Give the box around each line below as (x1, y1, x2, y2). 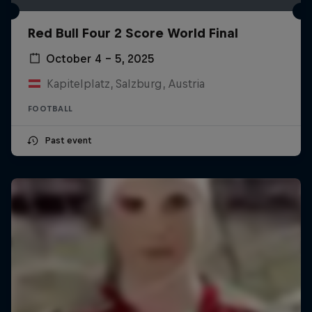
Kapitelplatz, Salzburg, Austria (46, 77, 205, 90)
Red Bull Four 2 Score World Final (28, 25, 238, 40)
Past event (45, 134, 91, 146)
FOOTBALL (28, 104, 72, 113)
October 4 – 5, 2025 (46, 52, 155, 65)
